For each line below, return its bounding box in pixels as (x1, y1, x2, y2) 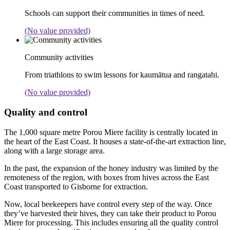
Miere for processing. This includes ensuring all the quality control (4, 218, 218, 227)
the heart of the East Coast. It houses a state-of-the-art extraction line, (4, 137, 226, 146)
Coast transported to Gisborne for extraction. (4, 182, 148, 191)
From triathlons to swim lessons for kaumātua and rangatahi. (25, 70, 219, 80)
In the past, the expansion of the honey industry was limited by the (4, 163, 218, 172)
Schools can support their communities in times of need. (25, 9, 205, 18)
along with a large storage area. (4, 146, 105, 155)
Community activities (25, 53, 93, 62)
